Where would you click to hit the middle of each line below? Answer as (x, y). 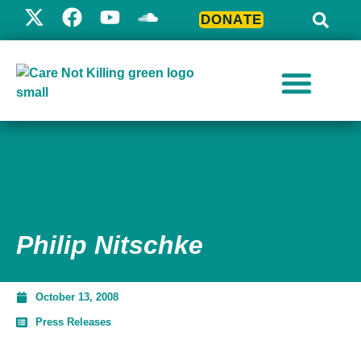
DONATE (231, 20)
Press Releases (73, 322)
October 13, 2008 (77, 297)
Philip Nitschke (110, 245)
